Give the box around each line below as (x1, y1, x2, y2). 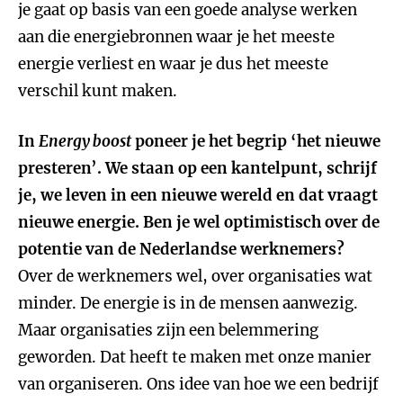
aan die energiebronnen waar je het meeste (18, 27, 335, 47)
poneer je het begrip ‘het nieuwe (131, 131, 381, 151)
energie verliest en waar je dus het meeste (18, 54, 328, 74)
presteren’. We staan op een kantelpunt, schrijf (18, 158, 377, 178)
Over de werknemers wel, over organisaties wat (18, 266, 372, 286)
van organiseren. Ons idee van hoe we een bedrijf (18, 374, 379, 394)
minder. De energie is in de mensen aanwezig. (18, 293, 358, 313)
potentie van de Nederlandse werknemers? (18, 239, 345, 259)
